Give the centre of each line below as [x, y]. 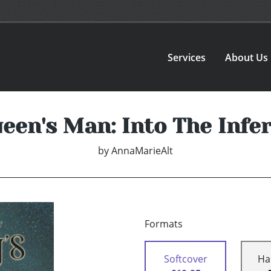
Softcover [185, 259]
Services [187, 57]
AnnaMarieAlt [142, 151]
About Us [247, 57]
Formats [164, 224]
